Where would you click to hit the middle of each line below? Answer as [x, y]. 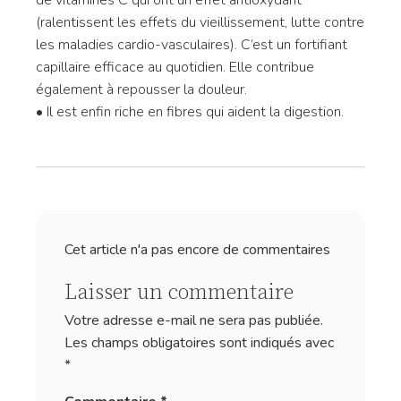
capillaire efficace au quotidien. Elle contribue [175, 67]
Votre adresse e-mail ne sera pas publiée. [194, 320]
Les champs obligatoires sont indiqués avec [199, 343]
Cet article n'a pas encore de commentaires [197, 250]
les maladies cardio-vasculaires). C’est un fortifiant [192, 45]
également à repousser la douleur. [141, 90]
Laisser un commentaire [179, 293]
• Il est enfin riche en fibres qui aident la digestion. [190, 112]
